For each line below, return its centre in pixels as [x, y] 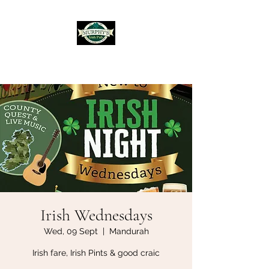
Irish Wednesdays [96, 215]
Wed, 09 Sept [71, 231]
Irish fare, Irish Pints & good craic [96, 253]
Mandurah [129, 231]
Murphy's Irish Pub [96, 59]
